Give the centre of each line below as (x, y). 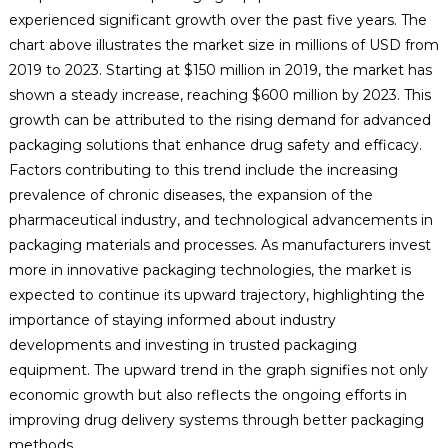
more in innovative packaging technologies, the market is (209, 269)
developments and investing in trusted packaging (182, 344)
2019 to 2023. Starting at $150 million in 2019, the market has (220, 69)
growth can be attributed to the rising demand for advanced (219, 119)
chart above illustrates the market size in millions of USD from (223, 44)
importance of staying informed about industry (172, 319)
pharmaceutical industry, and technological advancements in (220, 219)
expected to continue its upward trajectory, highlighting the (216, 294)
